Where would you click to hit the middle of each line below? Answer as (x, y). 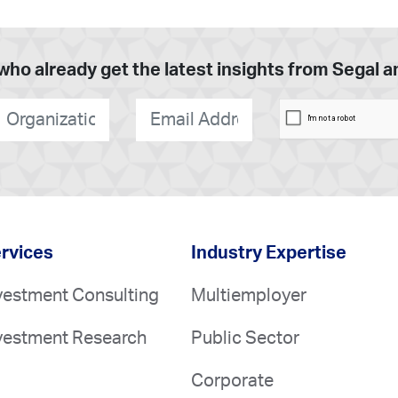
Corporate (233, 381)
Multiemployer (249, 295)
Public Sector (246, 338)
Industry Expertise (269, 253)
